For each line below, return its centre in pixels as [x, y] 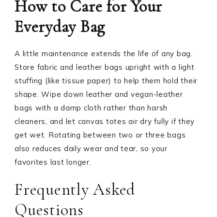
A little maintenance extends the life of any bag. [104, 54]
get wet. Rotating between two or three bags [100, 135]
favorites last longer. [53, 162]
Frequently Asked [75, 190]
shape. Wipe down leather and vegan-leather [99, 94]
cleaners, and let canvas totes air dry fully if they [105, 121]
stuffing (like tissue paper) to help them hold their [106, 81]
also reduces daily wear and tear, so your [91, 148]
